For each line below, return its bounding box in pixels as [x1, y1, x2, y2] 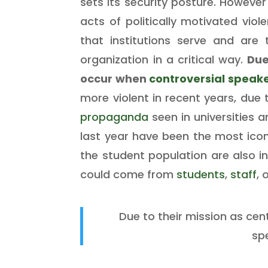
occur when [80, 71, 150, 86]
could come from [80, 166, 177, 182]
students [176, 166, 226, 182]
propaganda [80, 109, 149, 124]
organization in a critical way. [80, 51, 248, 67]
